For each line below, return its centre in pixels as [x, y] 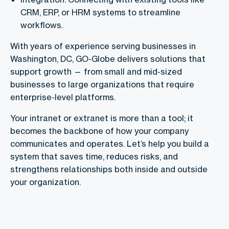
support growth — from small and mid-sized [96, 72]
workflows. [42, 25]
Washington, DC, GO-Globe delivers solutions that [108, 59]
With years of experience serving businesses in [103, 46]
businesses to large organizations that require [102, 84]
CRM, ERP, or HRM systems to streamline [100, 12]
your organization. [45, 182]
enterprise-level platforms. [63, 97]
